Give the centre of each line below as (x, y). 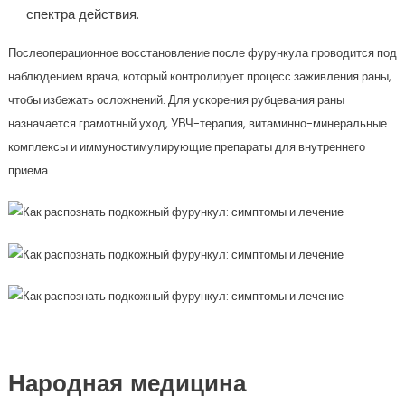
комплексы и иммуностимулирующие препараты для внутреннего (186, 146)
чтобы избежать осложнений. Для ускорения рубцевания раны (176, 99)
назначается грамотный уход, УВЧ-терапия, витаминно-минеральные (197, 123)
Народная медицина (127, 386)
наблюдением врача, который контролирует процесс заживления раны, (199, 76)
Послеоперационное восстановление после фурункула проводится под (202, 52)
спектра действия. (82, 14)
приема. (29, 170)
